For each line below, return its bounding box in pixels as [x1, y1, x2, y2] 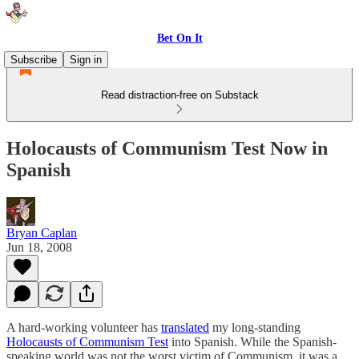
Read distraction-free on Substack [100, 89, 259, 101]
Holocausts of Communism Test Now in [6, 137, 328, 159]
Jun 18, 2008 [6, 240, 72, 254]
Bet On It [156, 32, 203, 44]
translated [161, 320, 209, 334]
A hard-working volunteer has [6, 320, 161, 334]
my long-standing [209, 320, 301, 334]
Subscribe [10, 54, 57, 66]
